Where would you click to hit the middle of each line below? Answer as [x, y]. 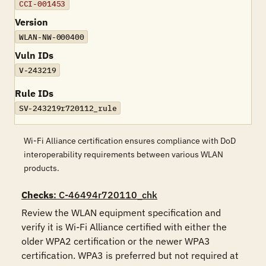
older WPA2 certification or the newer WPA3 [116, 241]
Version [31, 22]
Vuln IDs [34, 55]
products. [42, 168]
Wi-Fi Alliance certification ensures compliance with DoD [130, 141]
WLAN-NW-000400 [51, 37]
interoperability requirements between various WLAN [123, 154]
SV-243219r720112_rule [68, 108]
